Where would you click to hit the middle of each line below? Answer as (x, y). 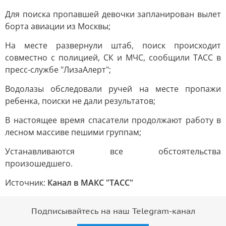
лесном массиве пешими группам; (73, 132)
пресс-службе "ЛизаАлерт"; (58, 70)
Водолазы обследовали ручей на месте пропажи (113, 89)
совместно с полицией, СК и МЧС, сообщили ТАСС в (113, 58)
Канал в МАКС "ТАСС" (90, 183)
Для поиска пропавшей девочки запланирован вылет (113, 14)
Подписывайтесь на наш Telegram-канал (113, 211)
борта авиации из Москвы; (58, 26)
